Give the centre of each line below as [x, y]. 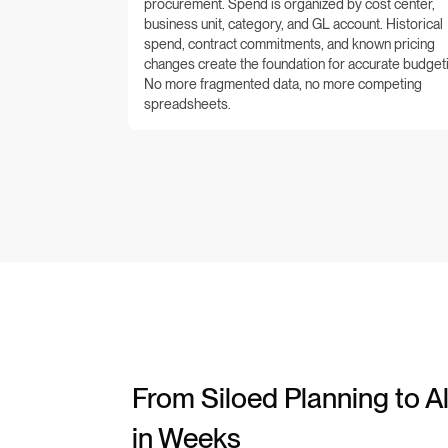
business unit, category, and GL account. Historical [293, 23]
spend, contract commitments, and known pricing [289, 43]
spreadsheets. [187, 103]
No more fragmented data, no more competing [283, 83]
